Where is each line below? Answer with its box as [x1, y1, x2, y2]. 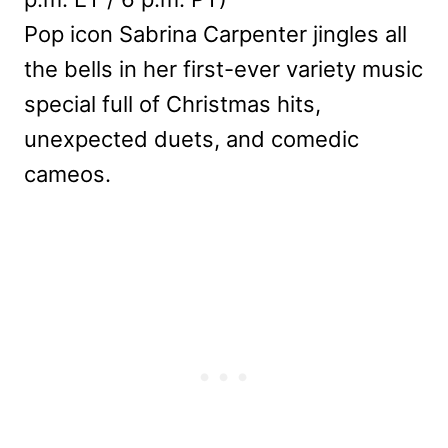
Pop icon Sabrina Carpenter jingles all [24, 20, 407, 47]
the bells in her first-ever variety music [24, 55, 423, 82]
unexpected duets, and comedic [24, 125, 359, 152]
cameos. [24, 160, 111, 187]
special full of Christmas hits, [24, 90, 321, 117]
